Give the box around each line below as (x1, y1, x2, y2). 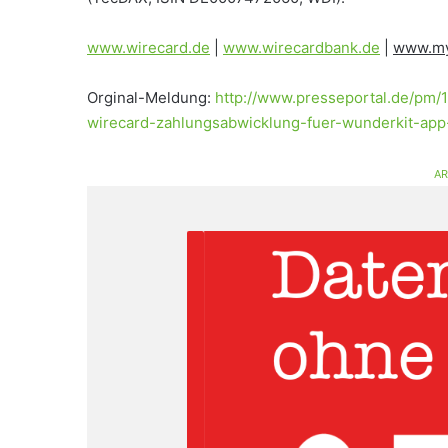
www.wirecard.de (87, 38, 210, 57)
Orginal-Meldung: (87, 88, 215, 107)
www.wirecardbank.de (223, 38, 380, 57)
